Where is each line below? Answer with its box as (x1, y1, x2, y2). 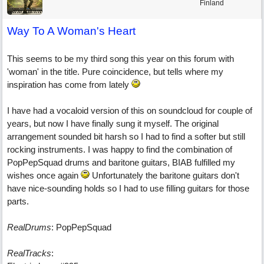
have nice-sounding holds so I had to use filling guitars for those (7, 183, 249, 193)
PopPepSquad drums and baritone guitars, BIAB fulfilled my (7, 157, 235, 167)
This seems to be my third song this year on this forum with (7, 54, 234, 64)
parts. (7, 196, 29, 206)
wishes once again (7, 170, 81, 180)
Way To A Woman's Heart (7, 25, 136, 37)
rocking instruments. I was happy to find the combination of (7, 144, 232, 154)
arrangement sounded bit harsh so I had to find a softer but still (7, 131, 245, 141)
